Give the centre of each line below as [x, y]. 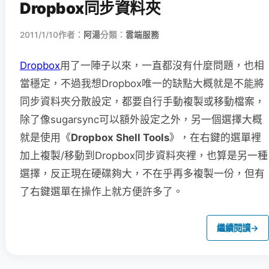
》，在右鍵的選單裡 [215, 138]
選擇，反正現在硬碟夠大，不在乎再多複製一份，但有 [142, 174]
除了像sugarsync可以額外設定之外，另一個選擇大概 [141, 120]
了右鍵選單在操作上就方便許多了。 [101, 192]
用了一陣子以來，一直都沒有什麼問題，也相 [162, 66]
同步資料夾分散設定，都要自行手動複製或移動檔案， [142, 102]
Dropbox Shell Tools [120, 138]
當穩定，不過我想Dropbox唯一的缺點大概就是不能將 [142, 84]
